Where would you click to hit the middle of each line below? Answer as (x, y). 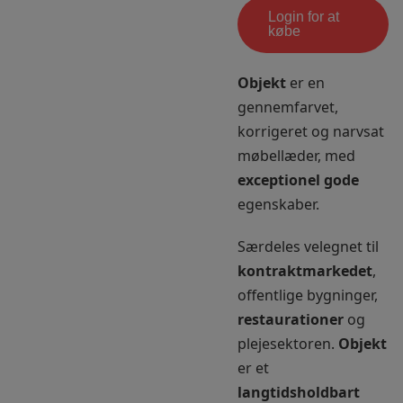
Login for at (304, 17)
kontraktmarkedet (305, 271)
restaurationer (291, 319)
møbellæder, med (296, 156)
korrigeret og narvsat (311, 131)
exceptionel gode (298, 180)
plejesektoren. (288, 344)
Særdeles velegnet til (308, 246)
